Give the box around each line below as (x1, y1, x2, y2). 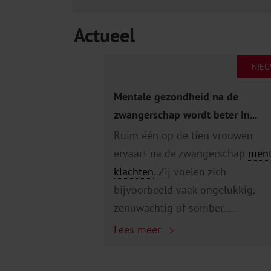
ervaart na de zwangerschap (114, 146, 248, 161)
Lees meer (114, 223, 164, 237)
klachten (114, 165, 154, 179)
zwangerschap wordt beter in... (114, 108, 257, 122)
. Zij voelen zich (154, 165, 226, 179)
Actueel (74, 22, 135, 48)
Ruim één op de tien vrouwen (114, 128, 253, 143)
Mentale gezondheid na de (114, 90, 238, 104)
